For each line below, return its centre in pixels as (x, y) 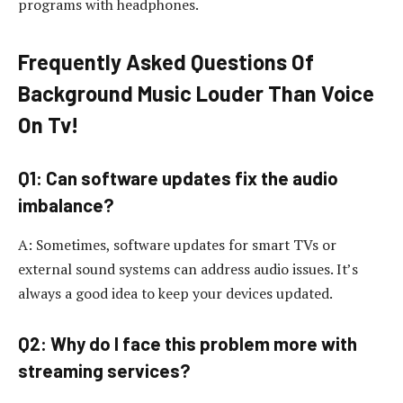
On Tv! (49, 124)
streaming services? (104, 371)
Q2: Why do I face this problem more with (188, 344)
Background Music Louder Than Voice (196, 93)
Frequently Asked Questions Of (166, 61)
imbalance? (66, 206)
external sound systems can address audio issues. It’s (188, 269)
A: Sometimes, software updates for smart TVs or (177, 244)
